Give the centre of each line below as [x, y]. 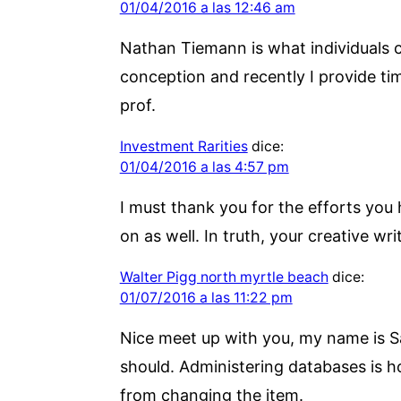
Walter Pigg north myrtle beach [224, 277]
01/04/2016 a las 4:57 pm [204, 166]
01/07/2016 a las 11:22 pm [206, 297]
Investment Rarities [183, 146]
